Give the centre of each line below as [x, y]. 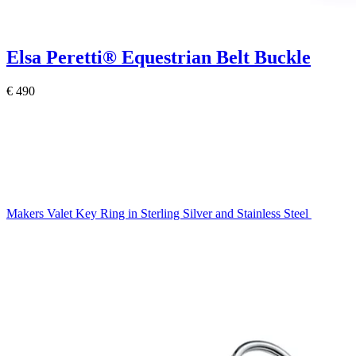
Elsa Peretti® [64, 57]
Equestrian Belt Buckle [216, 57]
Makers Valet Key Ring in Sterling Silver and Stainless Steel [159, 213]
